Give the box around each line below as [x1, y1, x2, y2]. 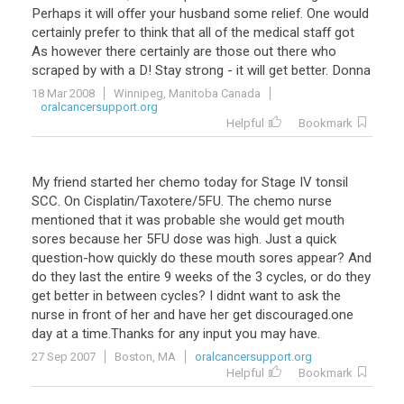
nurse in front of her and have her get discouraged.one [32, 307, 353, 323]
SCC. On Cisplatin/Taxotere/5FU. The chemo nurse [32, 193, 332, 209]
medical [253, 24, 299, 41]
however [51, 43, 102, 60]
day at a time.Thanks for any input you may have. [32, 326, 320, 342]
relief [271, 5, 300, 22]
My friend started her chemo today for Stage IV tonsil [32, 174, 348, 190]
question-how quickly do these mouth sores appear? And [32, 250, 372, 266]
